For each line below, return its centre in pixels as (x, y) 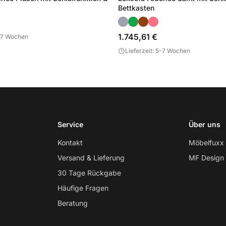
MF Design (207, 158)
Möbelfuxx (207, 143)
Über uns (205, 124)
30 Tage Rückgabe (89, 173)
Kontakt (70, 143)
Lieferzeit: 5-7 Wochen (158, 51)
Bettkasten (136, 8)
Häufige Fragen (83, 188)
